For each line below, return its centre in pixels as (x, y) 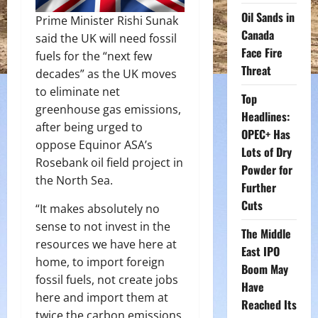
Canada (257, 35)
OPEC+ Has (265, 134)
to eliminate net (78, 91)
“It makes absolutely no (98, 208)
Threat (256, 70)
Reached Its (269, 305)
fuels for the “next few (94, 56)
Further (258, 187)
